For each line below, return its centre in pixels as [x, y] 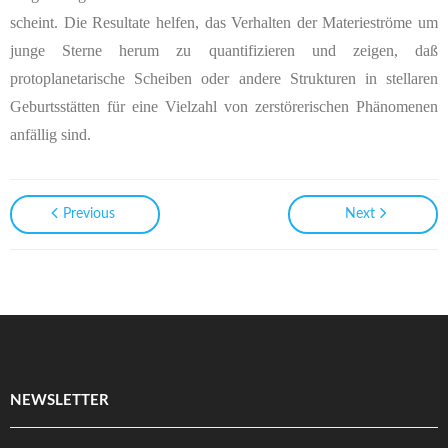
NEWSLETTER [59, 401]
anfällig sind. [50, 135]
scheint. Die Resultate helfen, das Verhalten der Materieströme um [224, 23]
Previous [88, 214]
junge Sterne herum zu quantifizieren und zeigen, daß [224, 51]
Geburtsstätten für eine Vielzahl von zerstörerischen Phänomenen [224, 107]
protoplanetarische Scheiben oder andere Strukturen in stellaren [224, 79]
